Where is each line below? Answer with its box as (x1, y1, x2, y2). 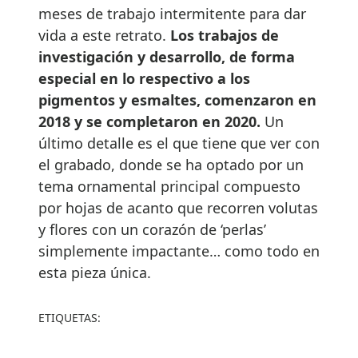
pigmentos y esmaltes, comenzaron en (38, 89, 316, 109)
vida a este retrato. (38, 25, 170, 45)
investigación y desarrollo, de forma (38, 46, 295, 66)
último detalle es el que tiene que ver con (38, 133, 320, 153)
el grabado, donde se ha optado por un (38, 154, 304, 174)
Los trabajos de (170, 25, 279, 45)
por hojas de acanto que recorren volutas (38, 197, 318, 217)
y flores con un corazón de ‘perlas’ (38, 219, 266, 239)
